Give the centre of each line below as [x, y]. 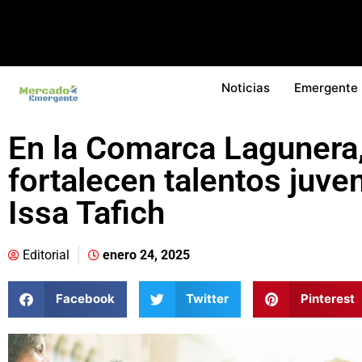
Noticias [246, 87]
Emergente [326, 87]
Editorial [46, 255]
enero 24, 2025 [146, 255]
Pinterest [327, 299]
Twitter [207, 299]
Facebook [85, 299]
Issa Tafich [86, 213]
